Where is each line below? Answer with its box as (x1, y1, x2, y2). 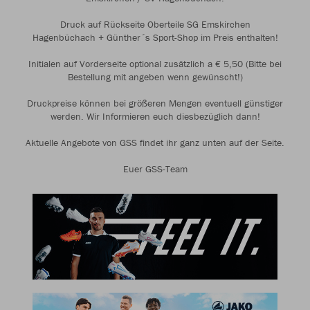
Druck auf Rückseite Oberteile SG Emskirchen (60, 18, 250, 30)
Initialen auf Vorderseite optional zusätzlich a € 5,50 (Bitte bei (28, 57, 282, 70)
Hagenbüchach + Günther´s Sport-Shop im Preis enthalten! (32, 31, 278, 44)
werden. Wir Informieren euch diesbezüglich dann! (50, 110, 260, 122)
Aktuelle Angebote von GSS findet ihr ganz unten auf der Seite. (26, 136, 284, 149)
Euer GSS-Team (122, 163, 188, 175)
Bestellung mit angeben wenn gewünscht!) (67, 71, 243, 83)
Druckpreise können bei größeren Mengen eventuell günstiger (27, 97, 283, 109)
